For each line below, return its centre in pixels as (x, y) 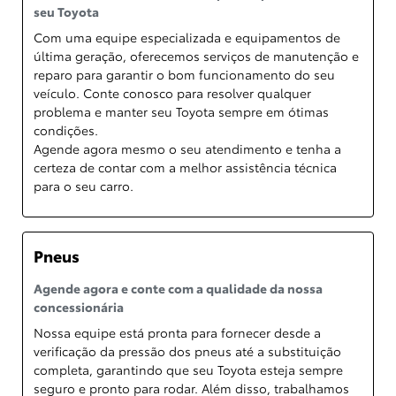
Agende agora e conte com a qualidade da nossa (178, 288)
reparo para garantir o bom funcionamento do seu (184, 74)
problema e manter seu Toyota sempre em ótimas (181, 111)
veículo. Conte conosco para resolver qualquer (172, 93)
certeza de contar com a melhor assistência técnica (185, 167)
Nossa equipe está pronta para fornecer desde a (177, 332)
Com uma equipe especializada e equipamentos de (187, 37)
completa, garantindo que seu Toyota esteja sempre (188, 369)
